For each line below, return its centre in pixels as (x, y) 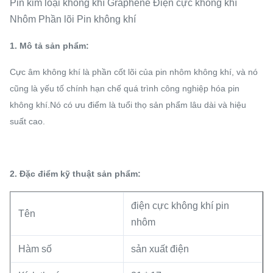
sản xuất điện (160, 249)
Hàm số (35, 249)
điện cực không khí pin (180, 206)
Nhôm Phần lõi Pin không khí (73, 19)
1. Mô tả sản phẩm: (49, 46)
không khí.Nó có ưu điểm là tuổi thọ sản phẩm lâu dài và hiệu (128, 105)
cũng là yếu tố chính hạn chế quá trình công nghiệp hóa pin (125, 88)
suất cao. (27, 121)
